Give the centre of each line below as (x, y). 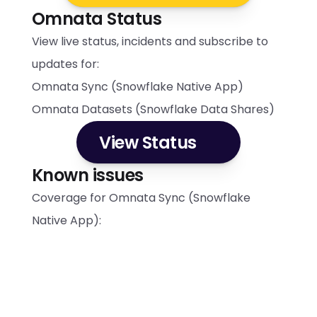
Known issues (87, 175)
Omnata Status (97, 19)
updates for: (65, 64)
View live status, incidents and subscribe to (150, 41)
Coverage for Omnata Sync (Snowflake (141, 198)
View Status (148, 142)
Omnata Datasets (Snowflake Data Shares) (153, 109)
